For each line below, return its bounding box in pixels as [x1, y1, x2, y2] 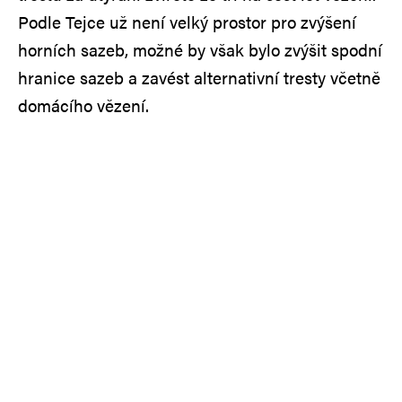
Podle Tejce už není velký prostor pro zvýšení [18, 9, 356, 34]
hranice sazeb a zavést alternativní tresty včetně [18, 65, 380, 90]
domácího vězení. [18, 92, 149, 118]
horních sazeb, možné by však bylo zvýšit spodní [18, 37, 382, 62]
